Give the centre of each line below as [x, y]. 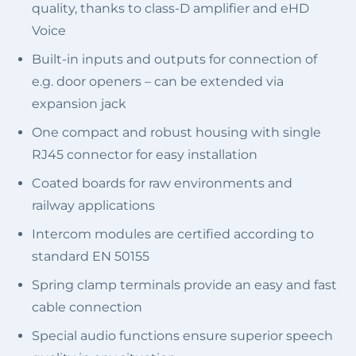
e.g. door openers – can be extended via [158, 82]
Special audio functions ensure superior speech [182, 336]
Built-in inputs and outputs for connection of [174, 60]
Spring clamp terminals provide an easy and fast [184, 285]
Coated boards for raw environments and [162, 184]
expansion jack [79, 104]
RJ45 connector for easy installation [145, 155]
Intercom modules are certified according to [173, 234]
